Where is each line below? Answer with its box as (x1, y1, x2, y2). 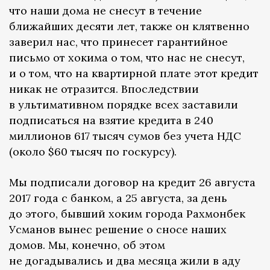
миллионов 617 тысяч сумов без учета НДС (9, 129, 241, 143)
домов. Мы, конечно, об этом (9, 238, 165, 253)
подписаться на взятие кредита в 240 (9, 113, 213, 128)
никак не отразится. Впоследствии (9, 82, 199, 96)
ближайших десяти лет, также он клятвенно (9, 19, 250, 34)
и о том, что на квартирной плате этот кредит (9, 66, 259, 81)
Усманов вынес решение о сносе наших (9, 222, 227, 237)
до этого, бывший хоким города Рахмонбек (9, 207, 245, 221)
